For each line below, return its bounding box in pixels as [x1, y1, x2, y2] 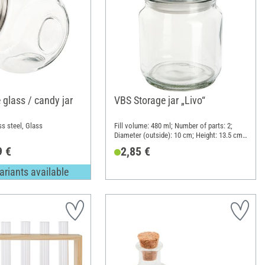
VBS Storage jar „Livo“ [114, 93, 205, 106]
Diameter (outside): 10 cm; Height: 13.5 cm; [114, 131, 244, 140]
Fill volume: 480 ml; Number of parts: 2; [114, 121, 232, 131]
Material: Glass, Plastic [114, 140, 184, 150]
